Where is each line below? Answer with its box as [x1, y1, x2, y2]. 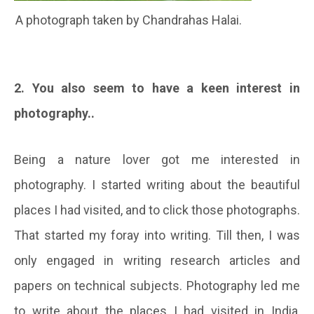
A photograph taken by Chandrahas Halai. [15, 12, 242, 27]
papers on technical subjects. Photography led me [14, 278, 300, 293]
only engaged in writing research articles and [14, 252, 300, 268]
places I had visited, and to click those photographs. [14, 202, 300, 217]
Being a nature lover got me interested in [14, 151, 300, 167]
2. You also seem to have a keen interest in [14, 80, 300, 95]
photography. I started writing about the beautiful [14, 177, 300, 192]
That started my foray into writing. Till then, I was [14, 227, 300, 243]
